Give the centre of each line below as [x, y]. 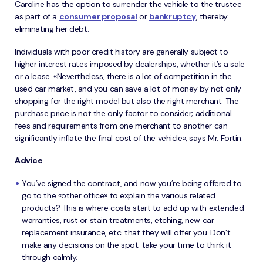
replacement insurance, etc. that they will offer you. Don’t [126, 232]
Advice [29, 161]
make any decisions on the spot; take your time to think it [127, 245]
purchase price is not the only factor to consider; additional [123, 113]
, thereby [212, 17]
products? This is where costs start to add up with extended [133, 208]
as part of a [37, 17]
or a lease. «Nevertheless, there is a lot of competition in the [123, 76]
